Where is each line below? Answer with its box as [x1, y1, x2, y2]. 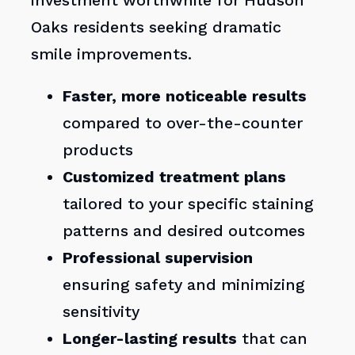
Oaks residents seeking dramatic [31, 17, 282, 36]
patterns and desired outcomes [63, 222, 306, 241]
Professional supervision [63, 249, 254, 268]
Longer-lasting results [63, 330, 238, 349]
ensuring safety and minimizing [63, 276, 306, 295]
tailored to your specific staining [63, 195, 315, 214]
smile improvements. [31, 44, 193, 63]
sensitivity [63, 303, 140, 322]
